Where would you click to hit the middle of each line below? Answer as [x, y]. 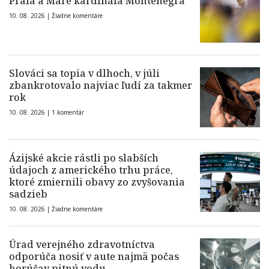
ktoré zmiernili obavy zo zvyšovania [97, 182]
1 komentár [68, 113]
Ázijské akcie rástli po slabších [84, 158]
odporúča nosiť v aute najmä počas [94, 257]
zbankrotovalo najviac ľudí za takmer [101, 86]
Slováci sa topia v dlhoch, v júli [84, 74]
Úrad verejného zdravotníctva [82, 245]
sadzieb [28, 194]
